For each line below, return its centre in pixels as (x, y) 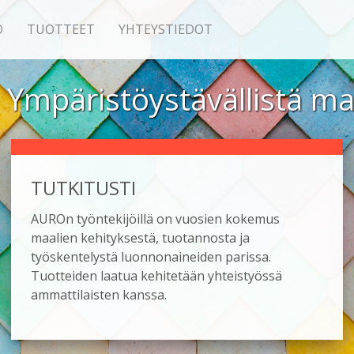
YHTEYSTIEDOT (165, 29)
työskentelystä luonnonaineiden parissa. (151, 257)
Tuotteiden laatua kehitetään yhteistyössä (157, 276)
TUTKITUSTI (84, 188)
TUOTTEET (60, 29)
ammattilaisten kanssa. (99, 295)
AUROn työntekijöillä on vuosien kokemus (156, 219)
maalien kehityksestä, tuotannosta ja (141, 238)
